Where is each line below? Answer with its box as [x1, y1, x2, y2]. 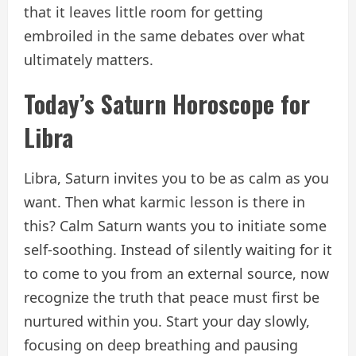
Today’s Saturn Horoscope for [24, 85, 310, 122]
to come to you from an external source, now [24, 263, 329, 283]
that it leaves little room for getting [24, 2, 263, 21]
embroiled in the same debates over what [24, 25, 305, 45]
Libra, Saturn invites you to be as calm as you [24, 168, 329, 188]
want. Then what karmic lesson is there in [24, 192, 305, 211]
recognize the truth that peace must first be [24, 287, 319, 307]
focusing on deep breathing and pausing [24, 335, 298, 354]
